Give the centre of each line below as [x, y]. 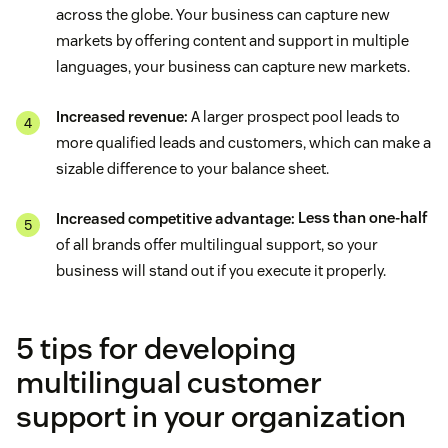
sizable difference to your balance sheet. [192, 168]
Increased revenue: [122, 116]
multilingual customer [169, 382]
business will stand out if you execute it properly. [221, 270]
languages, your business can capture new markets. [233, 66]
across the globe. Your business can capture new [223, 14]
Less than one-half [363, 218]
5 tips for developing [156, 348]
